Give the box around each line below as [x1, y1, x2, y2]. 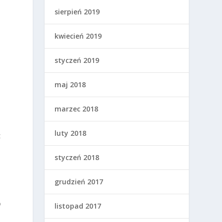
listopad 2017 [55, 201, 102, 211]
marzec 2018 [55, 104, 99, 113]
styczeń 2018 [55, 152, 100, 162]
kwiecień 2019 [55, 31, 102, 41]
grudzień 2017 [55, 176, 104, 186]
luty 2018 [55, 128, 87, 138]
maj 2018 [55, 79, 86, 89]
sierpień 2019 [55, 6, 100, 16]
